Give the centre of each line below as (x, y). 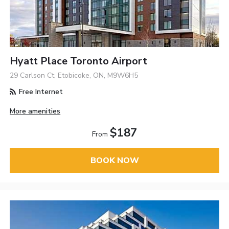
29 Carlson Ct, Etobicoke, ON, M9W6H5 (74, 75)
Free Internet (40, 91)
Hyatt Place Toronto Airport (79, 61)
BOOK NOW (114, 160)
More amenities (35, 111)
